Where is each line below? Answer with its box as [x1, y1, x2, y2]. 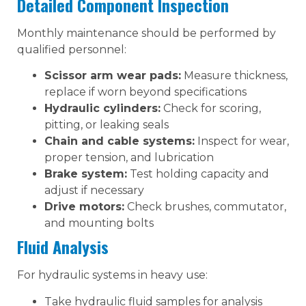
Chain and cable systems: [44, 135, 195, 148]
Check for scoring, [161, 102, 261, 115]
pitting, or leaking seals [44, 118, 169, 132]
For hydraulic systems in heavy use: [17, 268, 208, 282]
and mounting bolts [44, 217, 154, 230]
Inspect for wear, [195, 135, 289, 148]
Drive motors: [44, 200, 124, 214]
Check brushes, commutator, [124, 200, 286, 214]
